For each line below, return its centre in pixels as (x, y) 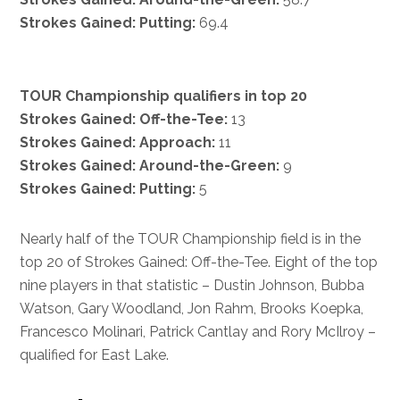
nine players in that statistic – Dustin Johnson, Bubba (192, 285)
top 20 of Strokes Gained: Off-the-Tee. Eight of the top (199, 262)
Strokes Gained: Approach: (118, 142)
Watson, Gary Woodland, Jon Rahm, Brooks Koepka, (192, 308)
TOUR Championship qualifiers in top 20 (164, 96)
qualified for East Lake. (95, 355)
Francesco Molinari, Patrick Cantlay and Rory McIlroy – (198, 332)
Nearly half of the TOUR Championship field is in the (191, 239)
